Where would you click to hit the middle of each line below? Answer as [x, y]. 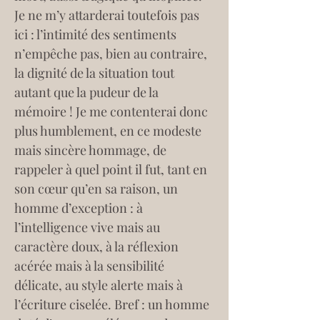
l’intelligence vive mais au [89, 227]
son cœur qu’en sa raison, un [97, 189]
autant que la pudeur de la [88, 92]
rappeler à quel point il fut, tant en [112, 169]
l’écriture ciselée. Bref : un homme [113, 304]
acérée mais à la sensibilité [91, 266]
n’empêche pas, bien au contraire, [112, 54]
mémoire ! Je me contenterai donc [112, 111]
